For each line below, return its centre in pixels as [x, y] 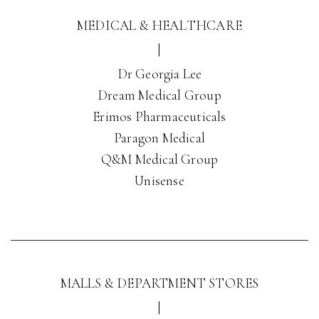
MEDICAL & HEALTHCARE [159, 25]
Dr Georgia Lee [159, 74]
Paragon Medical [159, 138]
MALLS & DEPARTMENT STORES [159, 283]
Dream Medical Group [159, 95]
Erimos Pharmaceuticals [159, 116]
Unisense [159, 181]
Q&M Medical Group [159, 159]
